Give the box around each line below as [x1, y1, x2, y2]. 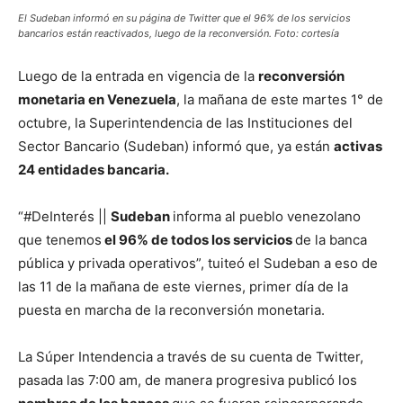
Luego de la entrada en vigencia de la [18, 67, 258, 85]
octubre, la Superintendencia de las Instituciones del [18, 114, 353, 131]
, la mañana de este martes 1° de [176, 91, 383, 108]
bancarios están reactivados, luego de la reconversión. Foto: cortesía [18, 27, 339, 40]
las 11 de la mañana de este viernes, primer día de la [18, 278, 348, 295]
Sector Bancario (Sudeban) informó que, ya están [18, 138, 334, 155]
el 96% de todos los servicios [102, 231, 295, 248]
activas [334, 138, 382, 155]
